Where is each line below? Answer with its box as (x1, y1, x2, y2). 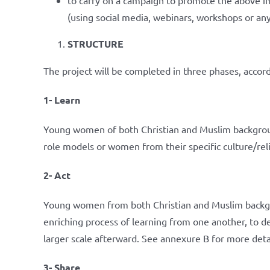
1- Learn (43, 93, 80, 106)
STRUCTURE (67, 37, 124, 50)
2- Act (43, 168, 71, 181)
